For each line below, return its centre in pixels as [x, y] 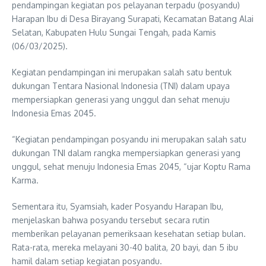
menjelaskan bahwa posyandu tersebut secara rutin [111, 220]
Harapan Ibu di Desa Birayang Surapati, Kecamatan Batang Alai [133, 18]
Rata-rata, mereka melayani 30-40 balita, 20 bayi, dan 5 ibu [125, 247]
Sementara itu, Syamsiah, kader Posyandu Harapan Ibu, [118, 206]
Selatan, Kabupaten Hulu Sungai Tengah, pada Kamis [114, 32]
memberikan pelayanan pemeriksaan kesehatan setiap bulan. [129, 233]
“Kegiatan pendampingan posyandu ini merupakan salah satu [129, 139]
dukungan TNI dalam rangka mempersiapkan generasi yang [126, 153]
